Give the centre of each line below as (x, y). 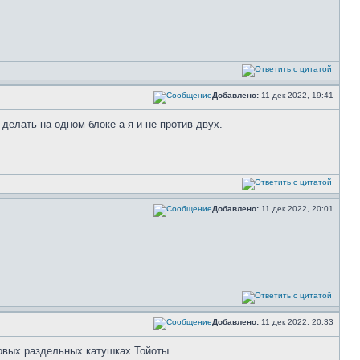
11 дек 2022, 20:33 (297, 322)
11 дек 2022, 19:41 (297, 95)
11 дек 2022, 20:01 (297, 209)
